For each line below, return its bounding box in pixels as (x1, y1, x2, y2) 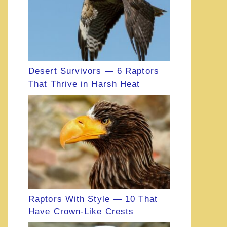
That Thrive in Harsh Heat (28, 79, 140, 89)
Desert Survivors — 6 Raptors (28, 66, 159, 77)
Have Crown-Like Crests (28, 207, 134, 217)
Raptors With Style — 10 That (28, 194, 158, 204)
